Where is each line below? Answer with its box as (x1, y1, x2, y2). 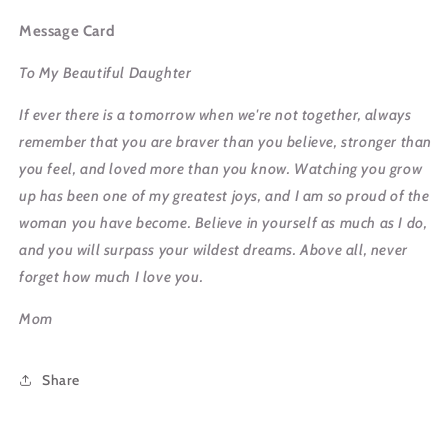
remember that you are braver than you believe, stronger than (19, 133, 433, 151)
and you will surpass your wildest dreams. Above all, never (19, 241, 408, 259)
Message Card (19, 22, 116, 40)
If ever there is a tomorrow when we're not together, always (19, 106, 412, 124)
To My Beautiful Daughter (19, 64, 192, 82)
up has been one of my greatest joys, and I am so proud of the (19, 187, 430, 205)
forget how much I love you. (19, 268, 204, 286)
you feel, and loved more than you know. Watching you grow (19, 160, 423, 178)
